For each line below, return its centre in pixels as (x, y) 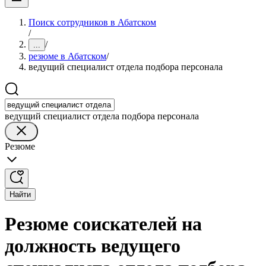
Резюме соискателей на (103, 224)
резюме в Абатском (67, 56)
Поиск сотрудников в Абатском (92, 22)
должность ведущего (93, 246)
